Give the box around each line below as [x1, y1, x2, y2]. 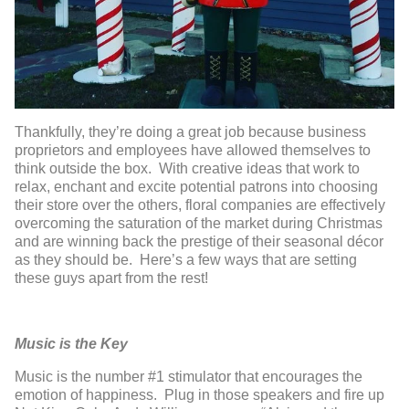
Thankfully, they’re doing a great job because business [15, 123, 366, 140]
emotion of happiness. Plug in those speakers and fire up [15, 386, 384, 403]
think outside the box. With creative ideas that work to [15, 160, 360, 176]
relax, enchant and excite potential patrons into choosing [15, 178, 378, 194]
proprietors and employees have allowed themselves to [15, 142, 371, 158]
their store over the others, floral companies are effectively [15, 196, 385, 213]
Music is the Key [15, 335, 128, 351]
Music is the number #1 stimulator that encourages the [15, 368, 362, 384]
